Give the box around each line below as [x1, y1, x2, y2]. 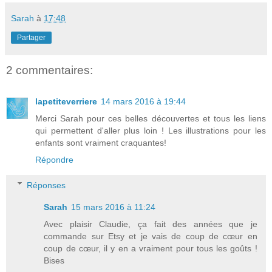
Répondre [35, 155, 73, 165]
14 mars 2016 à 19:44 [101, 97, 186, 107]
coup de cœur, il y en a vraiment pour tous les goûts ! [44, 243, 257, 253]
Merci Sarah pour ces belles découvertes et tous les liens [35, 114, 266, 124]
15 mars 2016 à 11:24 [71, 202, 156, 212]
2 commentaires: [6, 63, 93, 76]
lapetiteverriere [35, 97, 97, 107]
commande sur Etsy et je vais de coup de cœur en [44, 231, 257, 241]
